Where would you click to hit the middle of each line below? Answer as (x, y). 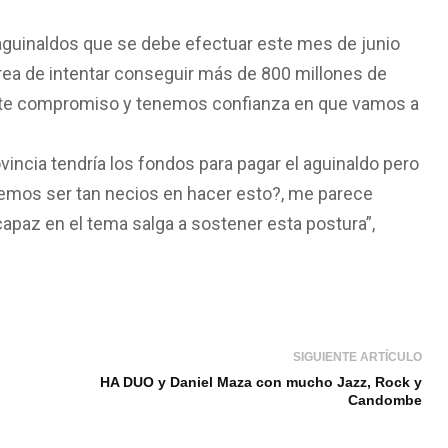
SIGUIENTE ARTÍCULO (358, 357)
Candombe (385, 400)
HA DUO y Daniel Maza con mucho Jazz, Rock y (261, 382)
